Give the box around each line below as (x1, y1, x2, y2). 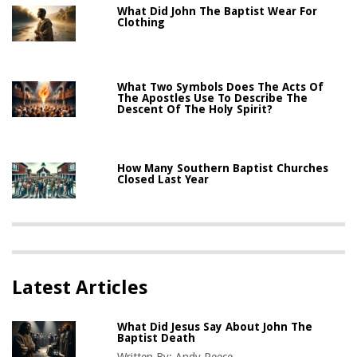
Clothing (117, 15, 166, 29)
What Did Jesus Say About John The (117, 320, 313, 333)
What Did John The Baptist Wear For (117, 4, 318, 18)
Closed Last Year (117, 172, 210, 186)
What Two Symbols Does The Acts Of (117, 80, 324, 93)
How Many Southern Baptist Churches (117, 161, 329, 175)
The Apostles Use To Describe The (117, 91, 308, 104)
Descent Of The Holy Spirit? (117, 102, 273, 116)
